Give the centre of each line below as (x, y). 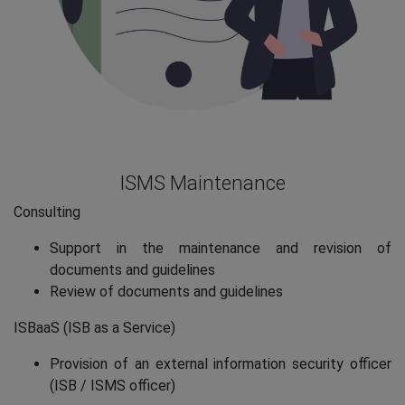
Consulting (47, 212)
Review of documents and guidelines (166, 291)
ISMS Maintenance (202, 182)
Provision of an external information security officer (221, 363)
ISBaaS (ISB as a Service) (94, 327)
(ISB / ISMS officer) (113, 385)
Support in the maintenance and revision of (221, 248)
